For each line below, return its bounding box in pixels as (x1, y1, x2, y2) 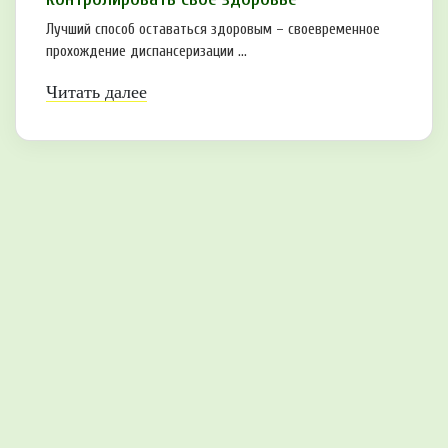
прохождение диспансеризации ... (46, 42, 247, 60)
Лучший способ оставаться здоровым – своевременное (46, 20, 380, 38)
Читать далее (46, 81, 147, 102)
